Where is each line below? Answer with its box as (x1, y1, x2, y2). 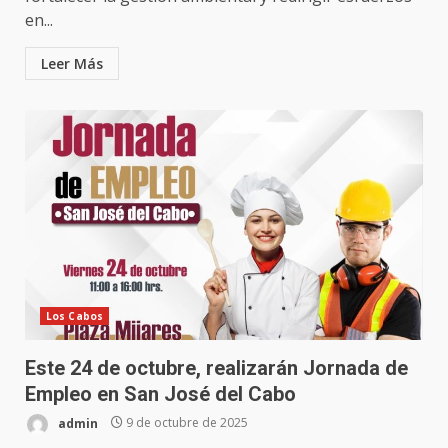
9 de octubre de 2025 (123, 414, 248, 432)
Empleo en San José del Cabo (25, 381, 296, 406)
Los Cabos (46, 308, 103, 323)
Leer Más (41, 53, 103, 73)
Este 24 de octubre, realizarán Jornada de (25, 355, 408, 380)
